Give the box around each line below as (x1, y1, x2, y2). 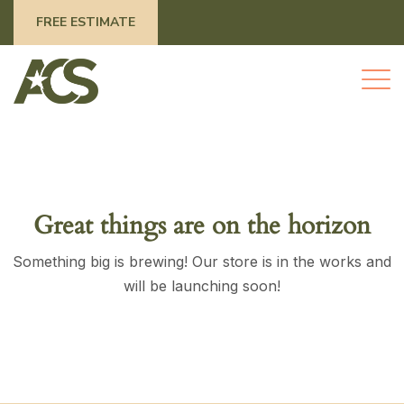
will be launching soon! (124, 277, 280, 295)
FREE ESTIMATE (36, 14, 135, 31)
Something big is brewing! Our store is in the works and (13, 252, 391, 271)
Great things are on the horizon (33, 208, 371, 243)
